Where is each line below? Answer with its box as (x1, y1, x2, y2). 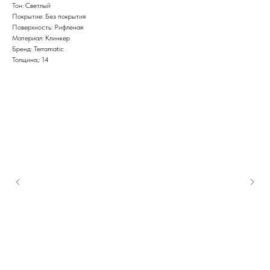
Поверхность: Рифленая (12, 23, 83, 32)
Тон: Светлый (12, 1, 51, 10)
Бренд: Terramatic (12, 45, 64, 54)
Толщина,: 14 (12, 55, 49, 64)
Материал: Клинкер (12, 34, 70, 43)
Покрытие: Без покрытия (12, 12, 86, 21)
